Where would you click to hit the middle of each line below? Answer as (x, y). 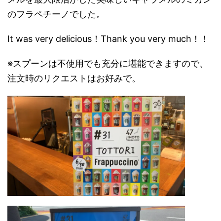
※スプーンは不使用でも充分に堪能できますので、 (108, 64)
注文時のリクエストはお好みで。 (74, 78)
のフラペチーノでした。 (56, 14)
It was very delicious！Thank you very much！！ (108, 39)
